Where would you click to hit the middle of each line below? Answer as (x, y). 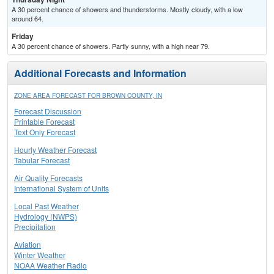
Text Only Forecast (45, 132)
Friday (23, 36)
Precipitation (35, 227)
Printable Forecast (44, 122)
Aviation (28, 245)
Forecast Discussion (48, 111)
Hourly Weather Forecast (55, 150)
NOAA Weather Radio (50, 265)
